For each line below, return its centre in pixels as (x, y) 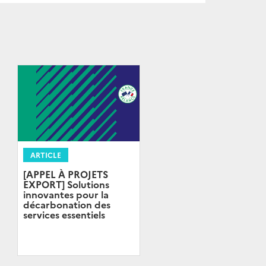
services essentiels (64, 215)
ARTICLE (45, 155)
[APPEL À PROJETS (65, 174)
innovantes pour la (66, 194)
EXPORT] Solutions (66, 184)
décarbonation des (66, 205)
